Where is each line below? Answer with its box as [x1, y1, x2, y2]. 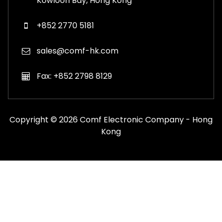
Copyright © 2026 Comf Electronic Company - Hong [9, 114, 213, 126]
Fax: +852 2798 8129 [37, 70, 112, 82]
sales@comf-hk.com [37, 45, 118, 57]
